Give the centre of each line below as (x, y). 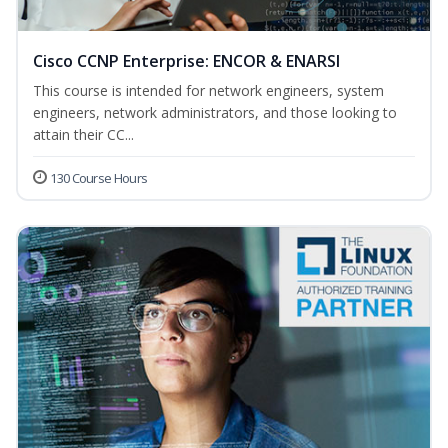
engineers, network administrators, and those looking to (215, 113)
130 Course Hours (99, 178)
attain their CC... (83, 135)
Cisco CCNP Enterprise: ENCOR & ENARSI (186, 61)
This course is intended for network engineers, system (208, 91)
